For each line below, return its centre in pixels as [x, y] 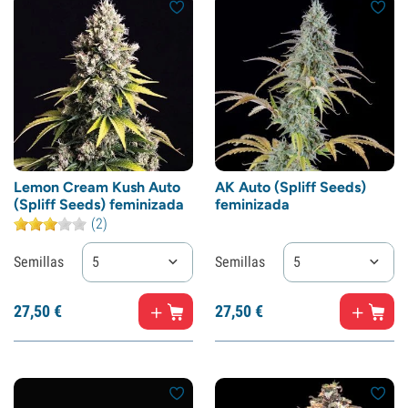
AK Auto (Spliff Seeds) [291, 187]
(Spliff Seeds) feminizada [99, 204]
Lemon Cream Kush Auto [97, 187]
